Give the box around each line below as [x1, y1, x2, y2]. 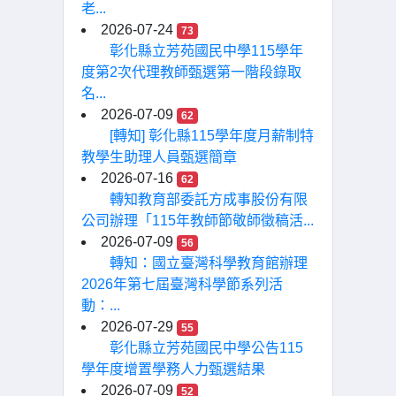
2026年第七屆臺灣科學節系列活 [81, 277, 283, 292]
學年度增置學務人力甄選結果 [81, 362, 265, 377]
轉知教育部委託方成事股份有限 [110, 192, 308, 207]
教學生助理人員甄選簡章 [81, 149, 237, 164]
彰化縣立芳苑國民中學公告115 [110, 340, 303, 355]
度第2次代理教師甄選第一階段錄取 [81, 65, 301, 80]
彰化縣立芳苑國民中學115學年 [110, 43, 303, 58]
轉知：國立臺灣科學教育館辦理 [110, 255, 308, 270]
